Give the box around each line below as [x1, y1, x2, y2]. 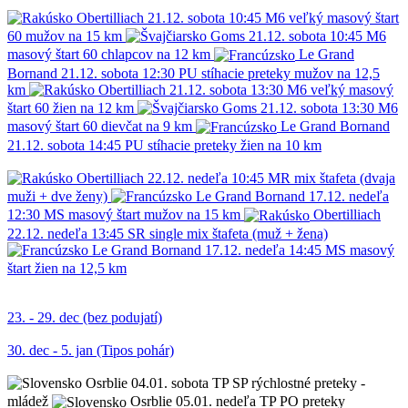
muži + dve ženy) [7, 188, 107, 204]
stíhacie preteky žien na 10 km [148, 137, 321, 153]
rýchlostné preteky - [251, 374, 365, 391]
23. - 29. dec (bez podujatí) [7, 309, 162, 325]
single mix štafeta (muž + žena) [149, 225, 328, 241]
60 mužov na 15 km [7, 27, 122, 44]
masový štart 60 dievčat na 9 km [7, 118, 192, 135]
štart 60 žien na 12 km [7, 99, 134, 116]
